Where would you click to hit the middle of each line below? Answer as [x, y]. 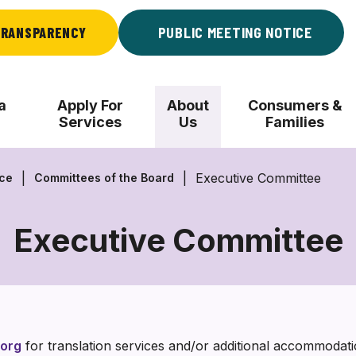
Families [295, 122]
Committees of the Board [104, 178]
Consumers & [295, 105]
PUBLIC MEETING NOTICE [235, 33]
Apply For [91, 105]
